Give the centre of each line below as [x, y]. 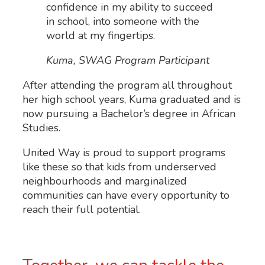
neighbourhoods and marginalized [105, 181]
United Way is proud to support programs [124, 153]
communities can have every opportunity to [126, 195]
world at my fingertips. [101, 36]
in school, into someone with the [123, 22]
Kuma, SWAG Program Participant [128, 61]
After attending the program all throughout [127, 85]
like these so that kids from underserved [119, 167]
